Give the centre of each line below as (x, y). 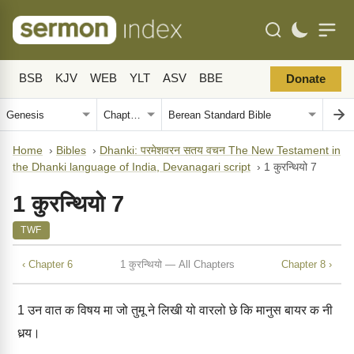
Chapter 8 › (307, 264)
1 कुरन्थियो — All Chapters (177, 264)
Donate (306, 79)
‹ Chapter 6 (47, 264)
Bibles (71, 151)
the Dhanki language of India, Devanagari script (132, 167)
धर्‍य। (29, 333)
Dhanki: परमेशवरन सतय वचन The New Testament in (220, 151)
